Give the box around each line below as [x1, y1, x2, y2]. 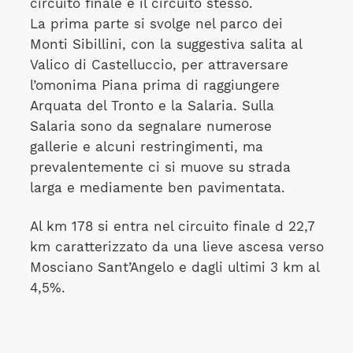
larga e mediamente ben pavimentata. [29, 180, 285, 196]
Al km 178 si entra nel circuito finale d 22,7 [29, 218, 315, 234]
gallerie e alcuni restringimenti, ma [29, 139, 263, 155]
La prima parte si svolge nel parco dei [29, 17, 283, 32]
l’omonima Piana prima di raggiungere [29, 78, 280, 94]
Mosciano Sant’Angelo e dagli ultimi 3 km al [29, 259, 319, 275]
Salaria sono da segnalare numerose [29, 119, 272, 135]
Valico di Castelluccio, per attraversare [29, 58, 288, 73]
